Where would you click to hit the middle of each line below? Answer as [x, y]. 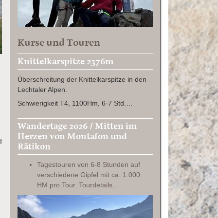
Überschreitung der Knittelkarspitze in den [82, 79]
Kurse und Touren [59, 42]
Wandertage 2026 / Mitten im [77, 126]
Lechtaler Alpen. [43, 89]
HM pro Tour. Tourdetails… [78, 185]
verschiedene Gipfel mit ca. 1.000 [91, 174]
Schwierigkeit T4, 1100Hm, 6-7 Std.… [75, 103]
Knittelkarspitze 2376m [66, 61]
